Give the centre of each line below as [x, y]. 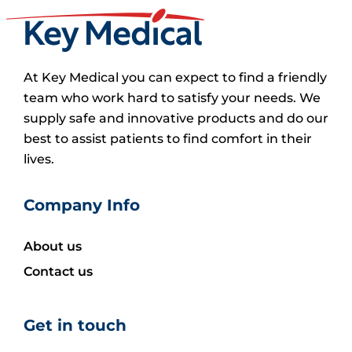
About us [53, 246]
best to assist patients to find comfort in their [168, 139]
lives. [39, 159]
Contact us [58, 271]
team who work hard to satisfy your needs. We [172, 98]
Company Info [82, 205]
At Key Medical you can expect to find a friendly [175, 78]
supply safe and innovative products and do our [176, 119]
